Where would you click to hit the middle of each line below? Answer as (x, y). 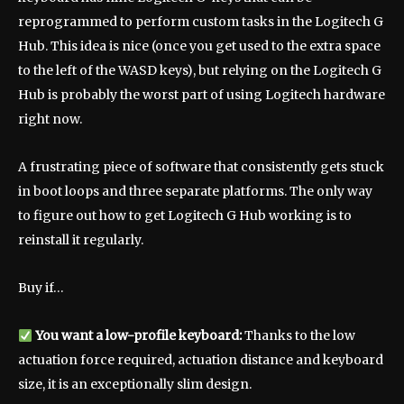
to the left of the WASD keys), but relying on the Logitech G (200, 71)
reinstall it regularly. (81, 240)
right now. (50, 119)
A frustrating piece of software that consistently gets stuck (201, 167)
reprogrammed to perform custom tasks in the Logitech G (201, 22)
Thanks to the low (299, 336)
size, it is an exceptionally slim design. (135, 385)
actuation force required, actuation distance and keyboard (201, 360)
